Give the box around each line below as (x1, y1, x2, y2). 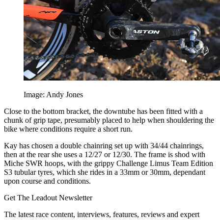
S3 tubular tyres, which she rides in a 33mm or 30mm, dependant (4, 168, 205, 177)
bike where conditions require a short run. (4, 125, 133, 134)
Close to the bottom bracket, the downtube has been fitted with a (4, 107, 203, 116)
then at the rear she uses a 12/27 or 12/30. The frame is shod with (4, 150, 205, 159)
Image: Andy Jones (24, 90, 83, 99)
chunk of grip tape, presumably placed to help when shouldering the (4, 116, 214, 125)
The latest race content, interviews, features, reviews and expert (4, 210, 199, 219)
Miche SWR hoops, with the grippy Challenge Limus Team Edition (4, 159, 213, 168)
